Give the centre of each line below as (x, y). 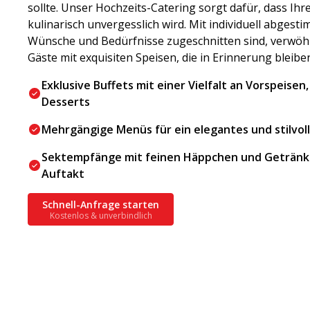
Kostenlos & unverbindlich (101, 215)
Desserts (66, 102)
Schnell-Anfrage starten (101, 204)
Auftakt (63, 174)
